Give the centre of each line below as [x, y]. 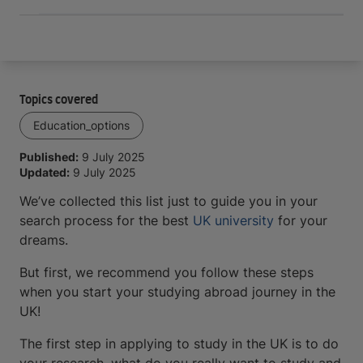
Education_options [81, 125]
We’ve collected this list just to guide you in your [169, 201]
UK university [233, 220]
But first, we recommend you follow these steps [167, 272]
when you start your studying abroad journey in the [177, 292]
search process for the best [106, 220]
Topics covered [59, 100]
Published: [49, 157]
